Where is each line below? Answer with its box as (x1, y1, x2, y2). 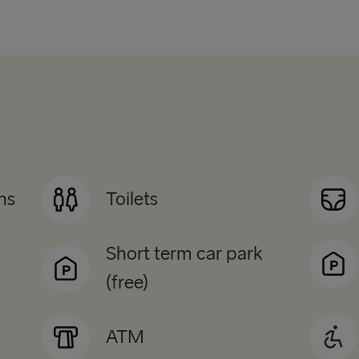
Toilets (106, 188, 159, 212)
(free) (106, 271, 149, 295)
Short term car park (106, 242, 264, 266)
